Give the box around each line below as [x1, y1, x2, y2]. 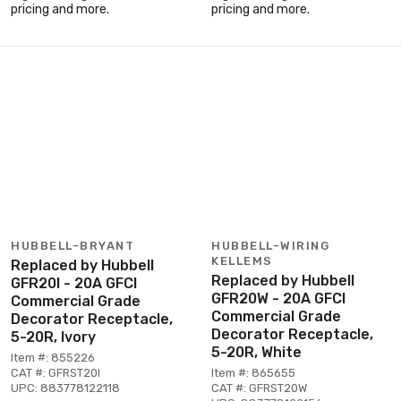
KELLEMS [211, 253, 273, 268]
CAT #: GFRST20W [211, 380, 307, 395]
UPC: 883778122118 [11, 380, 120, 395]
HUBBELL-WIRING [211, 238, 329, 252]
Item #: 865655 [211, 365, 295, 380]
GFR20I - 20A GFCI [11, 274, 137, 292]
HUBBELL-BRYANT [11, 238, 134, 252]
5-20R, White [211, 343, 302, 361]
